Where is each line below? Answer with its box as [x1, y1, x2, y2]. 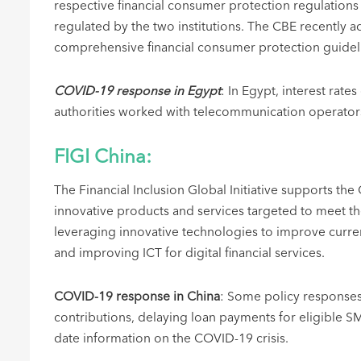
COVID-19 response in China [54, 291, 220, 304]
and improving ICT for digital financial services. [54, 247, 328, 260]
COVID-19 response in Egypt [54, 85, 221, 98]
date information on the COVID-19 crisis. [54, 333, 292, 346]
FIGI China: [54, 148, 151, 168]
